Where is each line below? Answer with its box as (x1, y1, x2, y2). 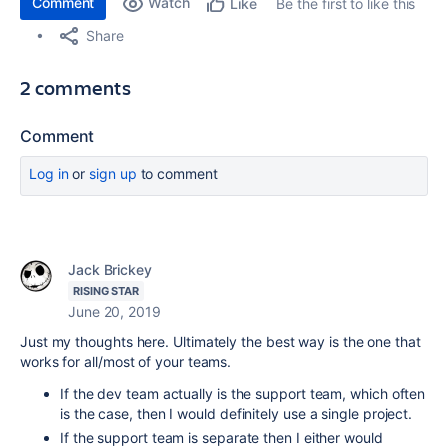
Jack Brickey (68, 261, 152, 278)
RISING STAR (73, 284, 140, 298)
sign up (89, 165, 137, 182)
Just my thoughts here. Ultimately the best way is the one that (20, 333, 421, 350)
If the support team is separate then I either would (60, 429, 383, 446)
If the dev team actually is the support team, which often (60, 385, 426, 402)
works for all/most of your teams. (20, 353, 232, 370)
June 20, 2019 (68, 303, 161, 320)
